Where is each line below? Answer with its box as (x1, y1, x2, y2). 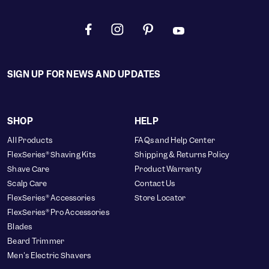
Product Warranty (134, 164, 202, 174)
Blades (7, 222, 32, 232)
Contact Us (134, 178, 175, 189)
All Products (7, 135, 52, 145)
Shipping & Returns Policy (134, 150, 230, 160)
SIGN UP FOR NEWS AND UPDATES (7, 68, 161, 80)
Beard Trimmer (7, 236, 65, 246)
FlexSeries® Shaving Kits (7, 150, 95, 160)
